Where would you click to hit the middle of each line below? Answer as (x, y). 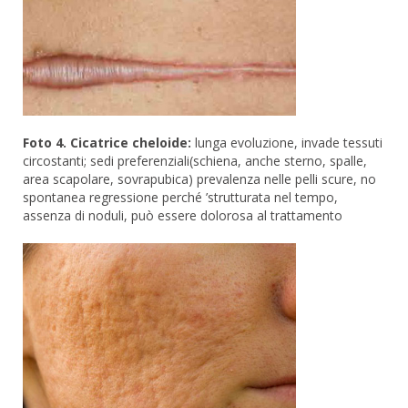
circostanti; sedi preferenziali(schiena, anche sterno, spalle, (195, 161)
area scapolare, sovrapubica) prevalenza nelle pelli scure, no (199, 179)
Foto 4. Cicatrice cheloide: (107, 143)
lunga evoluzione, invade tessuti (287, 143)
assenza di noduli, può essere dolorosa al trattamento (183, 216)
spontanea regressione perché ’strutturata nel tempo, (180, 198)
